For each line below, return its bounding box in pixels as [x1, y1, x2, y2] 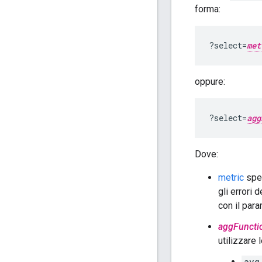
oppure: [195, 76, 225, 88]
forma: [195, 4, 220, 15]
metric [218, 172, 244, 184]
